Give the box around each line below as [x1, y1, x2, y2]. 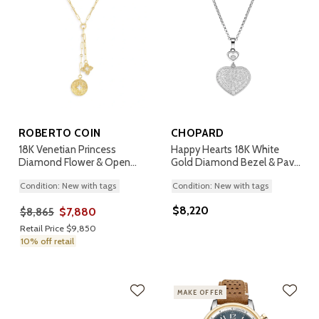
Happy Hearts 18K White [171, 143, 279, 156]
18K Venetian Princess [19, 143, 116, 156]
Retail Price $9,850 [20, 223, 96, 234]
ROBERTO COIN [19, 126, 101, 140]
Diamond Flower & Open [19, 156, 130, 169]
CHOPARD [171, 126, 224, 140]
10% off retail [21, 236, 74, 246]
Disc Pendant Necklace [19, 169, 123, 182]
